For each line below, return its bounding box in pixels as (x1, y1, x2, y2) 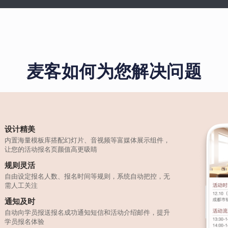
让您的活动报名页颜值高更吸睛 (5, 145, 98, 153)
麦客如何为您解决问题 (26, 60, 202, 82)
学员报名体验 (5, 217, 45, 225)
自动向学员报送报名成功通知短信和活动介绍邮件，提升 (5, 208, 170, 216)
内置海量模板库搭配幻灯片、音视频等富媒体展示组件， (5, 136, 170, 144)
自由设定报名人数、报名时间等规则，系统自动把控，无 (5, 172, 170, 180)
